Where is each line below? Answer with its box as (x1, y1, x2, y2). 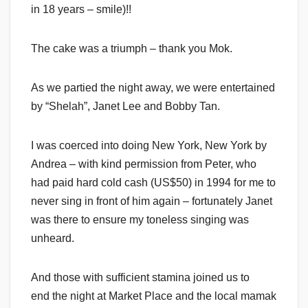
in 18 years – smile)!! (31, 3, 131, 16)
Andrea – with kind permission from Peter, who (31, 158, 256, 170)
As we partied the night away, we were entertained (31, 82, 275, 94)
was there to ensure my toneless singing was (31, 214, 249, 226)
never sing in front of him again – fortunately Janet (31, 195, 272, 208)
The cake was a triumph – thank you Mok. (31, 43, 232, 55)
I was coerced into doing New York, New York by (31, 140, 267, 152)
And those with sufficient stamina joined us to (31, 272, 250, 284)
